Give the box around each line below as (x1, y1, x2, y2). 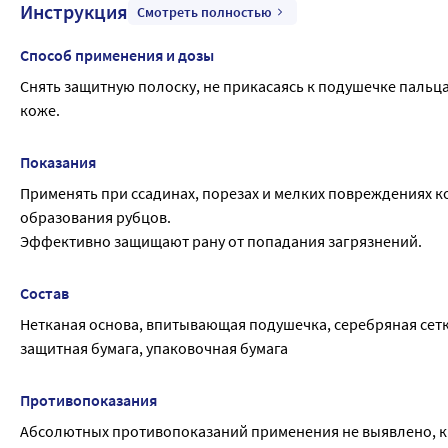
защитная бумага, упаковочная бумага (20, 338, 288, 358)
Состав (20, 283, 69, 303)
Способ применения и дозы (20, 45, 214, 65)
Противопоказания (20, 390, 157, 410)
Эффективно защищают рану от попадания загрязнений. (20, 231, 422, 251)
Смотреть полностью (137, 3, 272, 21)
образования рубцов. (20, 207, 171, 227)
